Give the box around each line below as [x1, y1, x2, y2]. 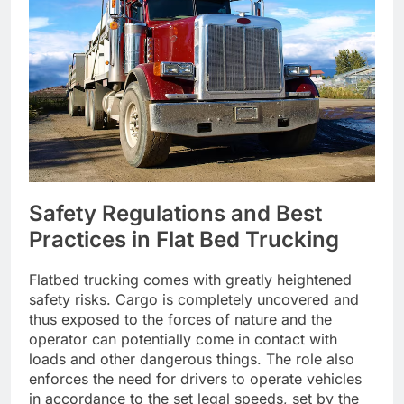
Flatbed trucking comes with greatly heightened [29, 271, 352, 289]
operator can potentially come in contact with [29, 330, 337, 349]
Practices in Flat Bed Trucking [29, 225, 339, 252]
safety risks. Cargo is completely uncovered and [29, 290, 359, 309]
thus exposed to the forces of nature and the [29, 310, 332, 329]
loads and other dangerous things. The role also [29, 350, 354, 369]
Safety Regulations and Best [29, 199, 322, 226]
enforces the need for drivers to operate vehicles [29, 370, 362, 389]
